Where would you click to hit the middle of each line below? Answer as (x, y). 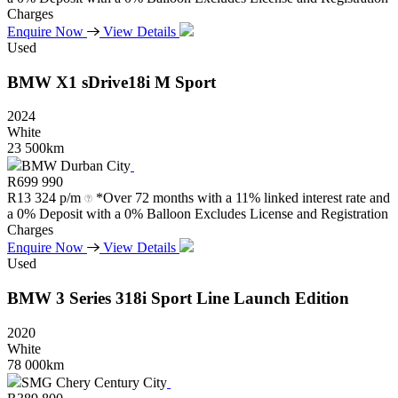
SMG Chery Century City (94, 382)
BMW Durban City (76, 166)
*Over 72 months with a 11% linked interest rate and (243, 198)
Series (90, 298)
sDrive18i (116, 82)
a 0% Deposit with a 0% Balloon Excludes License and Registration (198, 214)
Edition (322, 298)
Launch (262, 298)
